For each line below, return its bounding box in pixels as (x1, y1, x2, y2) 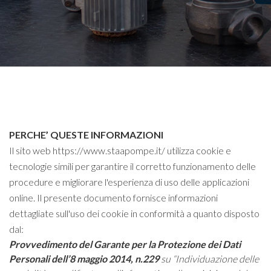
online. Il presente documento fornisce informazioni (9, 192, 218, 203)
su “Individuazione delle (159, 253, 259, 264)
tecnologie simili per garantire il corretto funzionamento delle (9, 160, 256, 172)
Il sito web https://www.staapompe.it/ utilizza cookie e (9, 145, 231, 156)
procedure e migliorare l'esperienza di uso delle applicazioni (9, 176, 249, 188)
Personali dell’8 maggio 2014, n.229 (9, 253, 159, 264)
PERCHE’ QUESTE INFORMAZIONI (9, 129, 163, 140)
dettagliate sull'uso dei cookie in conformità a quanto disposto (9, 207, 260, 219)
